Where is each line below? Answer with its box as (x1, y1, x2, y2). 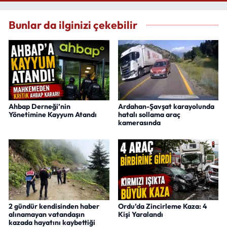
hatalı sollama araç (118, 109, 180, 119)
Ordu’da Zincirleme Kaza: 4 (118, 201, 207, 211)
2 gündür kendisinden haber (9, 201, 99, 211)
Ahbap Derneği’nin (9, 101, 70, 111)
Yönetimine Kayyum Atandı (9, 109, 97, 119)
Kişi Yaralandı (118, 209, 163, 219)
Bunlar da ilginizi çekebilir (9, 18, 137, 32)
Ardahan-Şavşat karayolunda (118, 101, 214, 111)
